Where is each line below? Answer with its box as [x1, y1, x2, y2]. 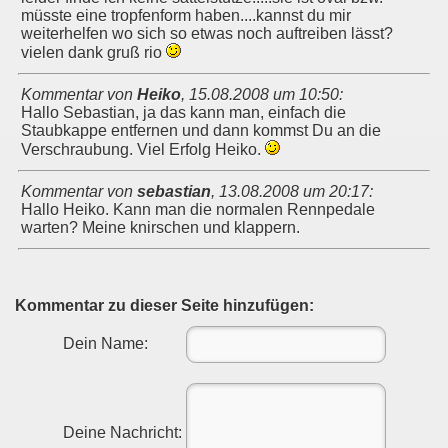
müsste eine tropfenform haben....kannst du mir [21, 6, 351, 24]
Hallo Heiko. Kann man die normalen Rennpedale [21, 200, 375, 218]
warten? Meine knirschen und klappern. [21, 218, 300, 236]
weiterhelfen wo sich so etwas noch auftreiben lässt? [21, 24, 393, 42]
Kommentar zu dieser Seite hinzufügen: [15, 296, 314, 314]
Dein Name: [62, 334, 148, 352]
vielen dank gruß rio [21, 43, 166, 61]
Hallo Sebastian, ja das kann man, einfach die [21, 103, 346, 121]
